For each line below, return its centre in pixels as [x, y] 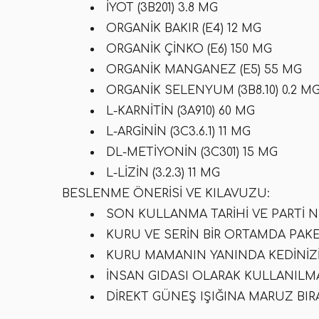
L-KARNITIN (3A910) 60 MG [181, 111]
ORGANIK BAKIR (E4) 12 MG [184, 28]
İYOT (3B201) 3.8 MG [162, 8]
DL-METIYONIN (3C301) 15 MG [192, 152]
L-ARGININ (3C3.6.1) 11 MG [178, 132]
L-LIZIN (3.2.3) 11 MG [163, 173]
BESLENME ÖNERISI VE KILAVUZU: [166, 194]
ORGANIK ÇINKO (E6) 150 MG [189, 49]
